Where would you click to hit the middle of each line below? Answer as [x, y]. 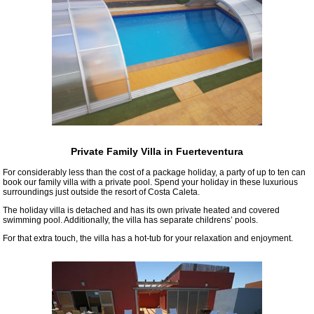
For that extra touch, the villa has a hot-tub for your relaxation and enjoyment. [148, 238]
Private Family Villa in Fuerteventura [157, 152]
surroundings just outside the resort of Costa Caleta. [101, 192]
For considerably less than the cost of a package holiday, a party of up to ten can [154, 172]
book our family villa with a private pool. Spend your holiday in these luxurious [150, 182]
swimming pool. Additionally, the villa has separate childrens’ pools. [130, 220]
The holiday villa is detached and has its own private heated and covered [141, 210]
